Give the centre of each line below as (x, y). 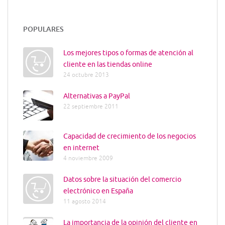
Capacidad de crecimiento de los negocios (130, 136)
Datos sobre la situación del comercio (122, 180)
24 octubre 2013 (86, 75)
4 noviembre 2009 (88, 158)
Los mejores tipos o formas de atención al (128, 53)
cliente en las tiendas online (108, 65)
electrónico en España (98, 191)
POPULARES (43, 29)
